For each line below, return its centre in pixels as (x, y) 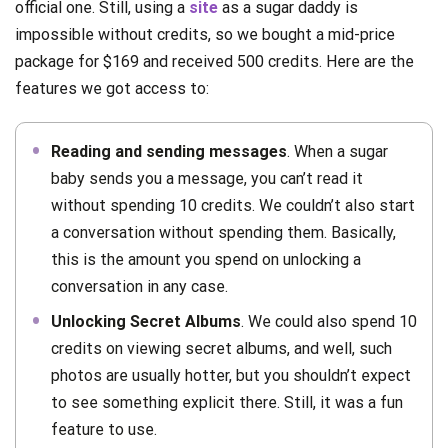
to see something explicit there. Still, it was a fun (227, 402)
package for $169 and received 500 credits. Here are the (214, 61)
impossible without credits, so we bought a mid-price (205, 34)
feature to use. (104, 429)
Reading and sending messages (169, 151)
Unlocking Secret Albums (146, 321)
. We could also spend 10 (329, 321)
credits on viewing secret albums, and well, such (221, 348)
